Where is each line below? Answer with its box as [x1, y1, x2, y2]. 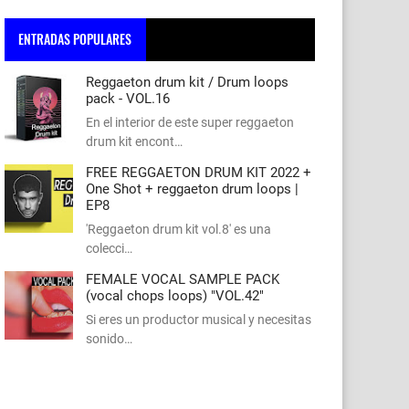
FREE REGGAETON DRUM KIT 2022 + [86, 163, 311, 181]
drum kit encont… [86, 133, 183, 149]
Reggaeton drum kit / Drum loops [86, 73, 288, 90]
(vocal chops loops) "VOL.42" [86, 287, 264, 304]
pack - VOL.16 [86, 89, 170, 107]
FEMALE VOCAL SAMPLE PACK [86, 270, 279, 288]
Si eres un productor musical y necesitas [86, 311, 311, 327]
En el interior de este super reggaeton [86, 114, 294, 130]
